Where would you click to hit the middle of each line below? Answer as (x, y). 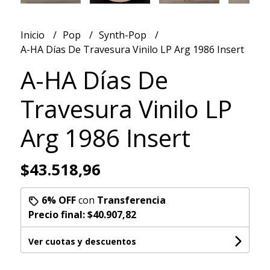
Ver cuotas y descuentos (82, 242)
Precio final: (58, 215)
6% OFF (58, 200)
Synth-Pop (124, 35)
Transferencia (131, 200)
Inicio (33, 35)
